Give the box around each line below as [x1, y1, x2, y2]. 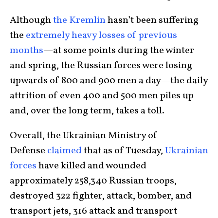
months [10, 44, 43, 57]
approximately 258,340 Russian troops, [10, 174, 177, 188]
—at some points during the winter [43, 44, 194, 57]
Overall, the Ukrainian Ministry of [10, 129, 158, 143]
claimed [47, 144, 82, 158]
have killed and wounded [36, 159, 146, 173]
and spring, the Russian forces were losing [10, 59, 192, 73]
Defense [10, 144, 47, 158]
